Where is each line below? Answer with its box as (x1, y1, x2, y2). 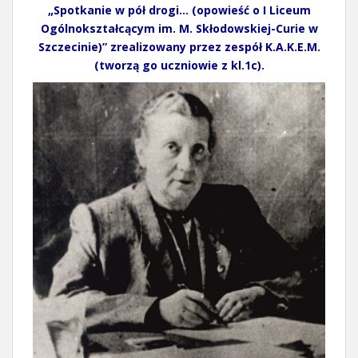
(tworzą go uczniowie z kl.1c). (93, 58, 265, 74)
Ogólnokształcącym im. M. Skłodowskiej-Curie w (40, 21, 318, 37)
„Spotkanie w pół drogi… (47, 2, 189, 18)
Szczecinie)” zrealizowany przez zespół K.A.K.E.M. (38, 39, 320, 55)
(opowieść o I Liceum (191, 2, 311, 18)
